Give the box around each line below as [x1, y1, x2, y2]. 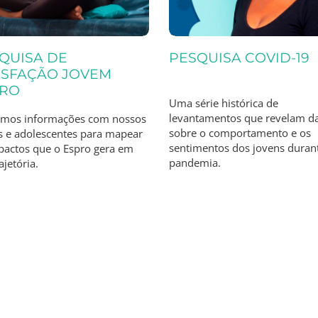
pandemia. [169, 155, 221, 170]
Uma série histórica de [169, 96, 279, 111]
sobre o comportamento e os [169, 126, 312, 141]
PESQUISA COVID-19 [169, 49, 310, 66]
